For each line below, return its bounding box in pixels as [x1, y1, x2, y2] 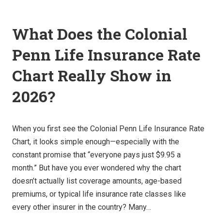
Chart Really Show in [12, 65, 171, 86]
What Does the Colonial [12, 23, 187, 45]
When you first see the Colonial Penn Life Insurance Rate [12, 124, 204, 134]
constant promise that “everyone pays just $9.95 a [12, 150, 181, 160]
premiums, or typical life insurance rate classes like [12, 189, 186, 199]
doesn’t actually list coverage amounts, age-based [12, 176, 182, 186]
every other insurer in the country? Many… [12, 202, 151, 212]
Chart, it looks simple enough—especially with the [12, 137, 179, 147]
